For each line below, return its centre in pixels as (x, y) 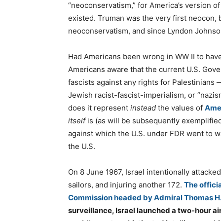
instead (143, 108)
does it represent (99, 108)
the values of (180, 108)
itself (77, 121)
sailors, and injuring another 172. (126, 185)
